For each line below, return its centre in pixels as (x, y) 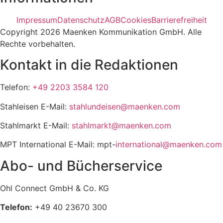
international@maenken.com (169, 145)
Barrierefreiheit (179, 20)
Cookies (136, 20)
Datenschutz (81, 20)
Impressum (37, 20)
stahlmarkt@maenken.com (121, 125)
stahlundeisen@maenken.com (125, 106)
